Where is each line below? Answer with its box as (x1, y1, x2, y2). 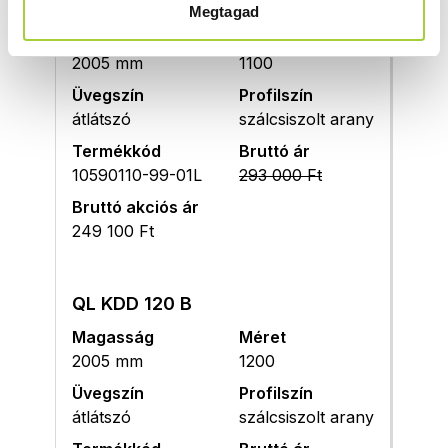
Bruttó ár (239, 141, 310, 162)
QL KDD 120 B (72, 293, 192, 315)
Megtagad (189, 2, 259, 20)
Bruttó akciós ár (72, 197, 199, 218)
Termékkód (72, 141, 161, 162)
